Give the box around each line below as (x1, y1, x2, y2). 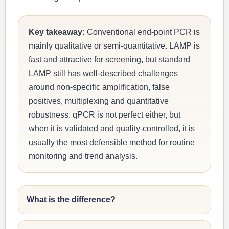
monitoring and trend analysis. (29, 152, 138, 161)
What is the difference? (27, 195, 116, 204)
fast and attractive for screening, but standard (29, 55, 190, 64)
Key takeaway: (29, 28, 85, 36)
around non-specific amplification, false (29, 83, 170, 91)
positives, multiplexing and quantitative (29, 97, 169, 105)
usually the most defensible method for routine (29, 138, 195, 147)
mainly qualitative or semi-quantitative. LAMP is (29, 41, 200, 50)
